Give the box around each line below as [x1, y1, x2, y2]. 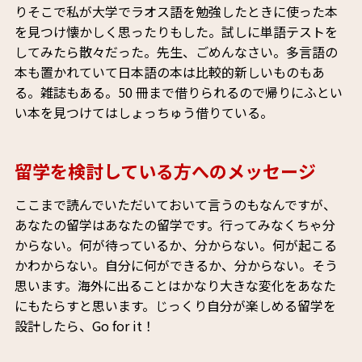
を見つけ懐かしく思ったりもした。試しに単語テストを [14, 22, 338, 42]
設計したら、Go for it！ [14, 316, 155, 336]
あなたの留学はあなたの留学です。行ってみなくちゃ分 [14, 215, 335, 235]
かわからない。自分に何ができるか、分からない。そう [14, 255, 338, 276]
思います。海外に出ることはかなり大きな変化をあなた [14, 276, 336, 296]
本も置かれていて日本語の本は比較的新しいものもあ [14, 62, 325, 82]
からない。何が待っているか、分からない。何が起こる [14, 235, 337, 255]
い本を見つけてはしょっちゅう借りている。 [14, 103, 273, 123]
